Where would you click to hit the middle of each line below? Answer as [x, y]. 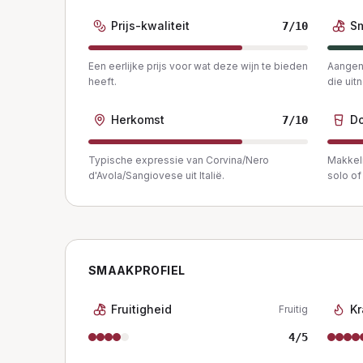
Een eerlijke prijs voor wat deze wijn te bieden [198, 66]
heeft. [102, 81]
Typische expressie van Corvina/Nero [179, 160]
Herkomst [138, 120]
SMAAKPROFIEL [137, 270]
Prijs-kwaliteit [150, 26]
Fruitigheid [141, 309]
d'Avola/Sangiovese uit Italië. [156, 175]
